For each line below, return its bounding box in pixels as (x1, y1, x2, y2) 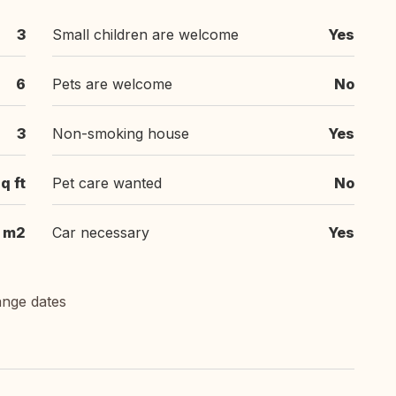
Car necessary (52, 224, 149, 241)
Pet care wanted (52, 174, 162, 192)
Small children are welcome (52, 26, 239, 43)
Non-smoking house (52, 125, 189, 142)
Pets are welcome (52, 75, 172, 93)
